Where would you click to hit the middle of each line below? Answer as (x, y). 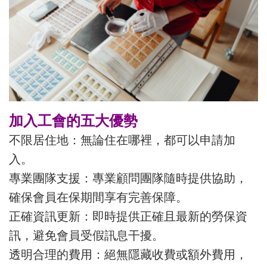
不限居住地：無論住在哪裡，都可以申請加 (122, 140)
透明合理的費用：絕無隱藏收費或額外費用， (128, 254)
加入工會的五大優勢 (73, 120)
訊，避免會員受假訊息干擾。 (86, 235)
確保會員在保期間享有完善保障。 (98, 197)
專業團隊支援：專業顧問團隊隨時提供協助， (128, 178)
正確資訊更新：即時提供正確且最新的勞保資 (128, 216)
